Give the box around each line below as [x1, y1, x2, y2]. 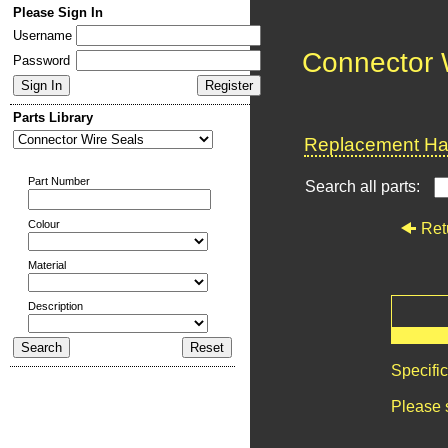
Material [28, 259, 66, 271]
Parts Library [13, 110, 93, 125]
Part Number [28, 175, 90, 187]
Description [28, 300, 83, 312]
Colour [28, 218, 60, 230]
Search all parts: [305, 178, 424, 195]
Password [13, 53, 70, 68]
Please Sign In [13, 5, 103, 20]
